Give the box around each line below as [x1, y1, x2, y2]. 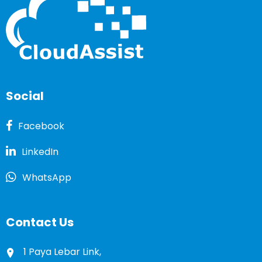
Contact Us [6, 213, 74, 230]
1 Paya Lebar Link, [23, 244, 101, 258]
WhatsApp [22, 170, 71, 184]
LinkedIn [22, 144, 58, 158]
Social [6, 87, 44, 104]
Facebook [18, 119, 64, 133]
